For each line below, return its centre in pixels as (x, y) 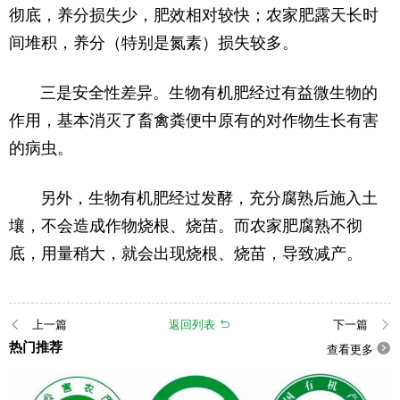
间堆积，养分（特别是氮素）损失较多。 (154, 41)
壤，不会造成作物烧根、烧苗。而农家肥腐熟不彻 (186, 224)
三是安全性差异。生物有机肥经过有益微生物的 (193, 91)
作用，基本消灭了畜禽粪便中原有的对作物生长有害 (194, 118)
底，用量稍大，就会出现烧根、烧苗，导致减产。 (186, 251)
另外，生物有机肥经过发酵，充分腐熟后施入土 (193, 196)
